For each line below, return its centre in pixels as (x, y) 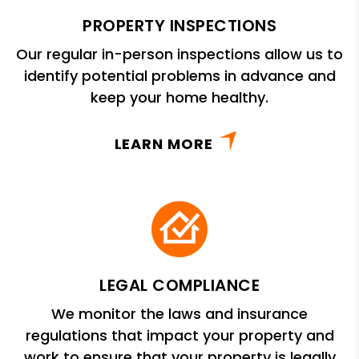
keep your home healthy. (179, 97)
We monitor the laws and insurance (179, 313)
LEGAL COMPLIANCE (179, 285)
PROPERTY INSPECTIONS (179, 25)
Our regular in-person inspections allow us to (179, 54)
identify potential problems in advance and (179, 75)
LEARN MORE (163, 143)
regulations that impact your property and (179, 335)
